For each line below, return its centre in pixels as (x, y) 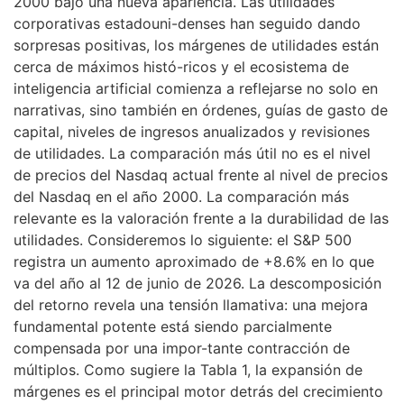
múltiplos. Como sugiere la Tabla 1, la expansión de (188, 369)
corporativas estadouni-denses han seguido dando (187, 23)
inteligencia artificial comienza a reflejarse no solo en (196, 88)
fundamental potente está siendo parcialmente (173, 326)
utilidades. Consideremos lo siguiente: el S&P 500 (183, 239)
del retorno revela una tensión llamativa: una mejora (191, 304)
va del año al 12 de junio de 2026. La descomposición (197, 283)
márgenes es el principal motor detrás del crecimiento (198, 391)
